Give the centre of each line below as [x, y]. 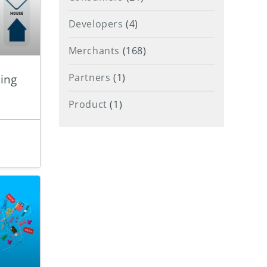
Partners [89, 77]
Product [88, 104]
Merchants [94, 51]
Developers [96, 24]
